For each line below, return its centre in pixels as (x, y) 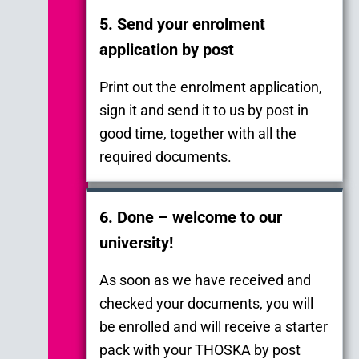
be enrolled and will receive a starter (214, 326)
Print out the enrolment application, (211, 87)
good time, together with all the (198, 133)
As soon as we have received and (205, 280)
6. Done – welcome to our (191, 217)
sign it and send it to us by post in (204, 110)
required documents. (165, 156)
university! (136, 242)
